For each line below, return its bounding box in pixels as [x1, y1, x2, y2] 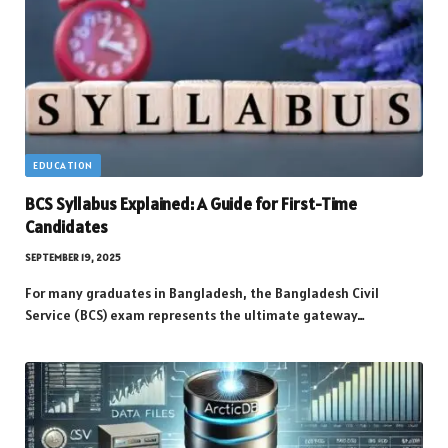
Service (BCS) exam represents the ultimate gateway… [25, 306, 365, 325]
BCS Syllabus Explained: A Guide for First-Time [25, 193, 357, 216]
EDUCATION [33, 159, 93, 173]
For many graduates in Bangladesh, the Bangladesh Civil [25, 284, 379, 303]
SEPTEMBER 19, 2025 [25, 251, 121, 265]
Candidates [25, 216, 108, 239]
